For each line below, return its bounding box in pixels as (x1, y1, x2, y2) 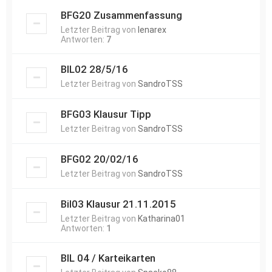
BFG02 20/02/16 (61, 153, 138, 165)
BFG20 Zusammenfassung (61, 9, 182, 21)
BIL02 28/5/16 (61, 63, 128, 75)
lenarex (138, 25, 166, 35)
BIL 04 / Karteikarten (61, 252, 155, 264)
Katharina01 (138, 214, 185, 223)
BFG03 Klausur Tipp (61, 108, 151, 120)
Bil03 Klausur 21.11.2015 (61, 198, 176, 210)
